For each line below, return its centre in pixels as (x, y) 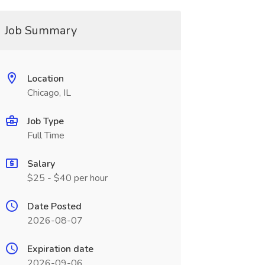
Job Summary (41, 30)
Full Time (46, 135)
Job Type (45, 121)
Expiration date (60, 249)
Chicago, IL (49, 93)
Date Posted (54, 206)
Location (45, 79)
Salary (41, 164)
